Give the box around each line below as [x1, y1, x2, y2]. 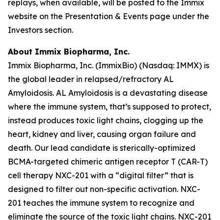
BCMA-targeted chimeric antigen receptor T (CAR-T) [8, 157, 208, 166]
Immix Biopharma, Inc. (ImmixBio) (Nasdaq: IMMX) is [8, 60, 209, 70]
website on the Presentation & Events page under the [8, 11, 209, 21]
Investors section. [8, 25, 73, 35]
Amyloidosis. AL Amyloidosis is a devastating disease [8, 88, 208, 98]
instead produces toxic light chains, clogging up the [8, 115, 203, 125]
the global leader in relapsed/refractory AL [8, 74, 174, 84]
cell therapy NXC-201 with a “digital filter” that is [8, 170, 193, 180]
